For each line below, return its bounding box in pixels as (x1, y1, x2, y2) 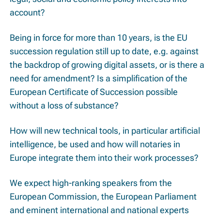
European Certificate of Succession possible (10, 87, 178, 97)
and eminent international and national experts (10, 205, 189, 216)
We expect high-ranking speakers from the (10, 178, 172, 188)
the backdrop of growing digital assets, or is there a (10, 60, 204, 70)
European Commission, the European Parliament (10, 191, 197, 202)
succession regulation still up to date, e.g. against (10, 46, 199, 57)
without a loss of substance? (10, 100, 119, 111)
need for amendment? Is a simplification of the (10, 73, 187, 84)
